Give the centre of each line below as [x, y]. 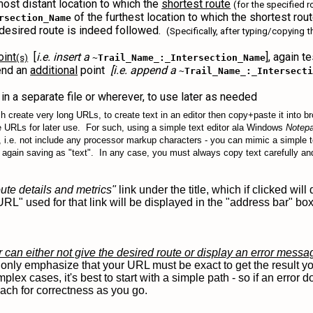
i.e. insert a [63, 57]
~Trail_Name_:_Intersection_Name [179, 58]
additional [54, 70]
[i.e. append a [144, 70]
